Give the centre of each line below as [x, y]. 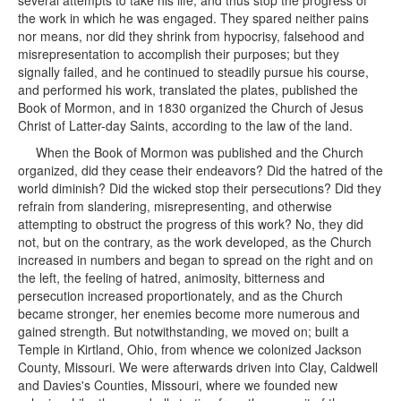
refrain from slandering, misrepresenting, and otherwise [175, 206]
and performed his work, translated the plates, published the [188, 90]
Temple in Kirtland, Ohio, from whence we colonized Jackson [190, 349]
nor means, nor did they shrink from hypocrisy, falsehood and [191, 36]
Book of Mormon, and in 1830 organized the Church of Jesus [191, 107]
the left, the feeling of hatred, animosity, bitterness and [171, 277]
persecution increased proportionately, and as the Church [180, 295]
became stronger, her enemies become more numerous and [189, 313]
